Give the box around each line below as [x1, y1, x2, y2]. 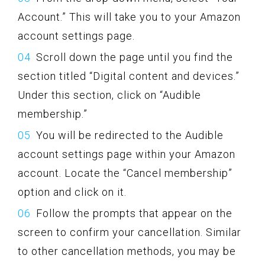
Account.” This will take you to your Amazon [18, 11, 241, 24]
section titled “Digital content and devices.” [18, 70, 240, 83]
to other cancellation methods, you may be [18, 245, 236, 258]
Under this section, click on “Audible [18, 89, 201, 102]
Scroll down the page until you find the [36, 51, 233, 64]
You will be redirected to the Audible [36, 129, 224, 142]
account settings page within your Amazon [18, 148, 235, 161]
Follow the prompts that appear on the [36, 207, 232, 220]
